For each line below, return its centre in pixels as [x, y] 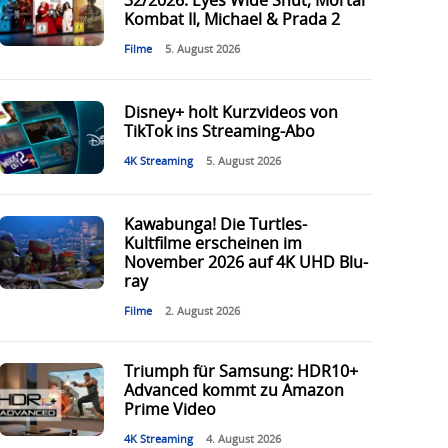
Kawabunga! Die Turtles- [215, 225]
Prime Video [169, 410]
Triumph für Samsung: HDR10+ [240, 372]
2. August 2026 [202, 312]
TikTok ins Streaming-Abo [219, 132]
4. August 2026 [243, 440]
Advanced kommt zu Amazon [233, 391]
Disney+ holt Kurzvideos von [230, 113]
